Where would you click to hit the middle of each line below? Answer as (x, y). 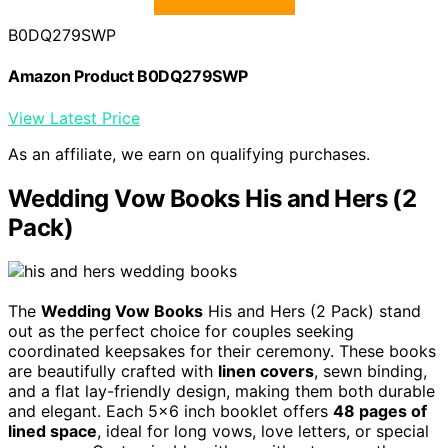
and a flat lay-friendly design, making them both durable (221, 391)
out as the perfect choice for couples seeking (181, 331)
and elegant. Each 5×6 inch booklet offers (170, 411)
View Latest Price (74, 117)
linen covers (266, 371)
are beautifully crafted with (113, 371)
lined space (52, 431)
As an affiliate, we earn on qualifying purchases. (189, 153)
